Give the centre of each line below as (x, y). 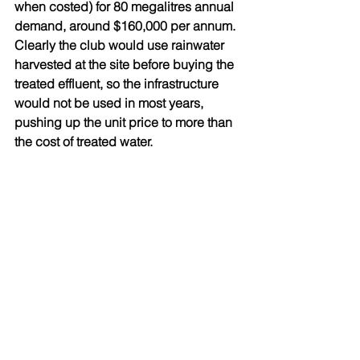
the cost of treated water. (84, 142)
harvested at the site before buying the (126, 65)
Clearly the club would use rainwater (121, 45)
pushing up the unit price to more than (125, 123)
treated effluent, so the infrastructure (118, 84)
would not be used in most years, (110, 103)
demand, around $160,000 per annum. (127, 26)
